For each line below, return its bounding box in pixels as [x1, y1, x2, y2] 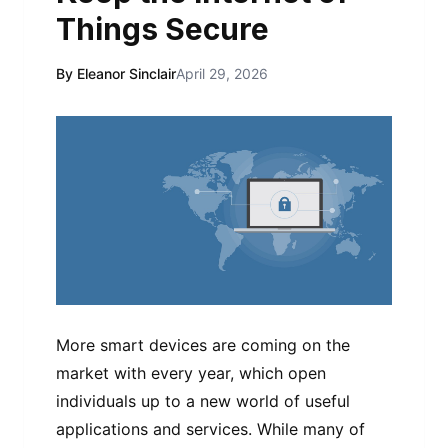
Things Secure [56, 11, 269, 47]
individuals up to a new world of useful [56, 390, 350, 411]
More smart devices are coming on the [56, 334, 350, 355]
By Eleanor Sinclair [56, 65, 176, 82]
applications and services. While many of [56, 418, 365, 439]
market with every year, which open [56, 362, 326, 383]
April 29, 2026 [176, 65, 268, 82]
